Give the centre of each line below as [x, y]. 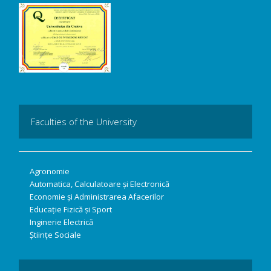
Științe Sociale [55, 234]
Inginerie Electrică [61, 222]
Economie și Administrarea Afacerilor [97, 196]
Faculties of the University [84, 121]
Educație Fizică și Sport [71, 209]
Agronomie [50, 171]
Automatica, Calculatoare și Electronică [100, 184]
